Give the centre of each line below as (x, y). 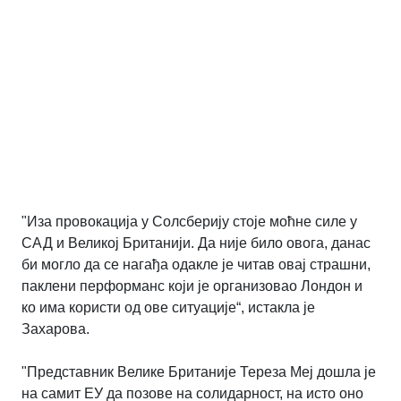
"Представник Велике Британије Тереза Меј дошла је (199, 372)
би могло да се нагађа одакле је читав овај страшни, (196, 265)
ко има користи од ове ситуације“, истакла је (168, 308)
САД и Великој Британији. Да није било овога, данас (196, 243)
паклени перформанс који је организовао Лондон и (192, 286)
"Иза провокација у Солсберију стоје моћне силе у (189, 222)
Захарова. (55, 329)
